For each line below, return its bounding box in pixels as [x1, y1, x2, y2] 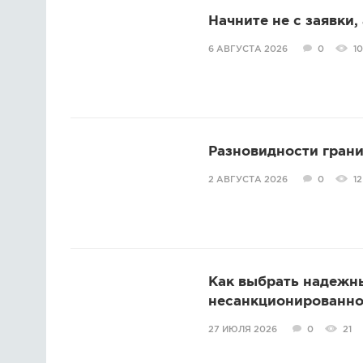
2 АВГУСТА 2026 [208, 176, 288, 184]
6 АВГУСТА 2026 [208, 45, 288, 53]
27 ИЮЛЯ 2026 [208, 326, 277, 334]
